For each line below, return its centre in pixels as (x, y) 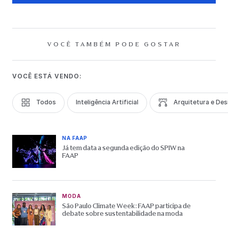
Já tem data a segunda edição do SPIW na (123, 148)
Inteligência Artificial (107, 102)
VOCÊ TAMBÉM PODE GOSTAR (114, 45)
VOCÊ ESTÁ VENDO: (47, 76)
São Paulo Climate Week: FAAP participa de (126, 206)
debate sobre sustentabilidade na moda (123, 213)
